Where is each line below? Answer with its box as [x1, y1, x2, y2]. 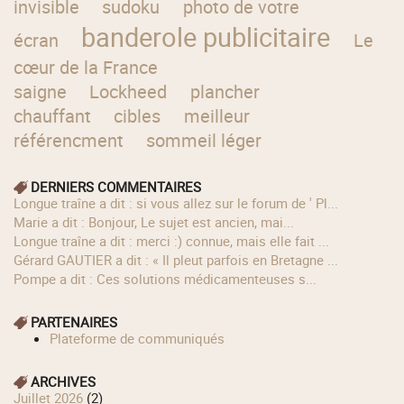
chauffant [14, 104, 92, 129]
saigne [14, 79, 68, 105]
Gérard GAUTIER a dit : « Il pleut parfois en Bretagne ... [23, 250, 339, 269]
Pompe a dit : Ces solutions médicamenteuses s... [22, 269, 317, 288]
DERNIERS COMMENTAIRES [31, 177, 202, 196]
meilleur [183, 104, 250, 129]
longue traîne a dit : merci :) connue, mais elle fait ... [21, 231, 330, 250]
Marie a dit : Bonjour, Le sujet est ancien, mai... [25, 212, 295, 231]
